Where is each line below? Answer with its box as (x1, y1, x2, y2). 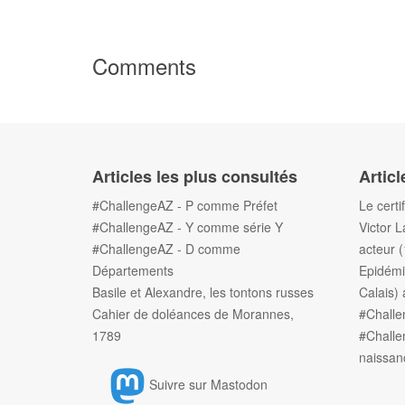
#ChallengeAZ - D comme (92, 240, 240, 258)
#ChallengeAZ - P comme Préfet (92, 196, 278, 214)
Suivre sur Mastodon (149, 374, 268, 393)
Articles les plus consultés (92, 165, 297, 188)
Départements (92, 261, 174, 279)
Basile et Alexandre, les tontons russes (92, 283, 314, 301)
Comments (92, 50, 196, 81)
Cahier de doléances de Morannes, (92, 305, 294, 323)
